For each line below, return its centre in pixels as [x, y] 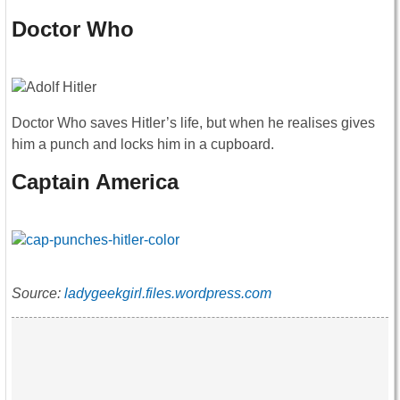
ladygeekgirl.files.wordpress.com [168, 293]
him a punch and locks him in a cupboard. [143, 144]
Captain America [95, 181]
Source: [38, 293]
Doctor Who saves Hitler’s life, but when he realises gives [193, 122]
